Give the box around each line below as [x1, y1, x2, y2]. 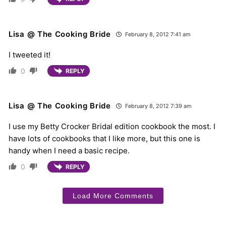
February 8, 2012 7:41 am [123, 30, 191, 38]
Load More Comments [73, 191, 153, 200]
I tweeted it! [9, 49, 50, 60]
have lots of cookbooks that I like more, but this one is [9, 133, 200, 143]
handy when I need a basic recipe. [9, 145, 130, 155]
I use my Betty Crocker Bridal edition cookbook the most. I [9, 121, 215, 131]
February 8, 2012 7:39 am [123, 102, 192, 109]
